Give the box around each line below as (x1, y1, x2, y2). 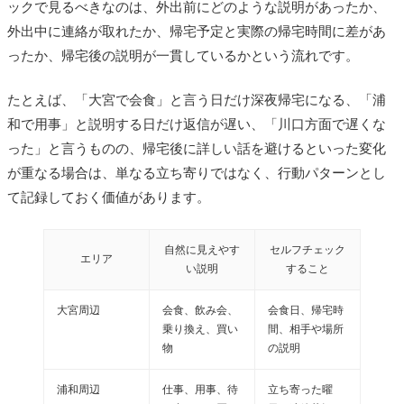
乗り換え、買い (162, 323, 238, 336)
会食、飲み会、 (162, 304, 238, 317)
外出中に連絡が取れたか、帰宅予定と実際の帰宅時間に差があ (7, 23, 386, 40)
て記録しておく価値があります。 (7, 189, 210, 206)
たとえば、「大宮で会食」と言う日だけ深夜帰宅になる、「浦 (7, 92, 386, 108)
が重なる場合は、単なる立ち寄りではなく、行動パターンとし (7, 165, 386, 181)
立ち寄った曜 (268, 383, 333, 397)
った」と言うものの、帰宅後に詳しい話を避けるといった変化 (7, 141, 386, 157)
